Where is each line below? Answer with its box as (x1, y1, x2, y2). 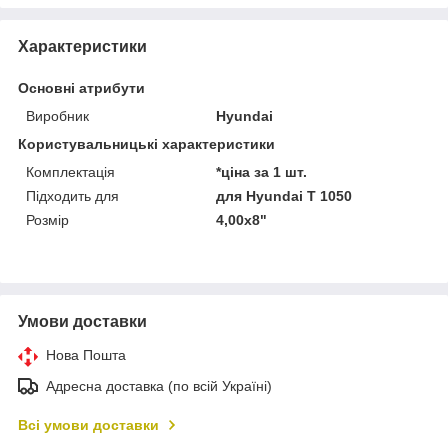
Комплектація (26, 163, 115, 180)
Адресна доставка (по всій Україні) (46, 377, 272, 394)
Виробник (26, 107, 89, 124)
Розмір (26, 211, 69, 228)
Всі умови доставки (18, 416, 159, 433)
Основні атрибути (18, 79, 145, 96)
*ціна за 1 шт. (216, 163, 308, 180)
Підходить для (26, 187, 119, 204)
